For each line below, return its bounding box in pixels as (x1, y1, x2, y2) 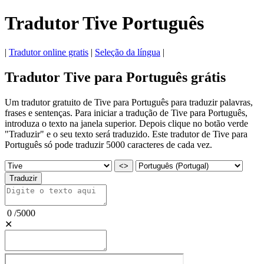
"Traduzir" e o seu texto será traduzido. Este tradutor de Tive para (5, 128, 247, 139)
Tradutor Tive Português (5, 12, 204, 34)
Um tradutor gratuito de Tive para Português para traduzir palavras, (5, 97, 253, 107)
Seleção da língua (95, 47, 160, 57)
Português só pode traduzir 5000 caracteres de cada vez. (5, 139, 212, 150)
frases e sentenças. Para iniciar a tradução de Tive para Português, (5, 107, 247, 118)
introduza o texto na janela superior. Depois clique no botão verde (5, 118, 248, 128)
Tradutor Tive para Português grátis (5, 69, 226, 85)
